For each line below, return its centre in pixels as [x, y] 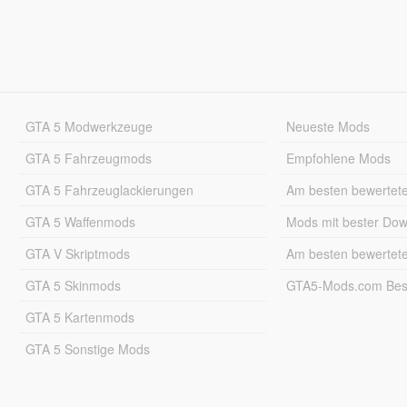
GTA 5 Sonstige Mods [87, 349]
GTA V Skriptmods [77, 253]
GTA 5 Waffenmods [80, 222]
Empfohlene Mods [339, 158]
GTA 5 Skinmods [73, 285]
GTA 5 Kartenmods [79, 317]
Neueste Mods [328, 126]
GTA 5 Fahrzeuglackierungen [109, 190]
